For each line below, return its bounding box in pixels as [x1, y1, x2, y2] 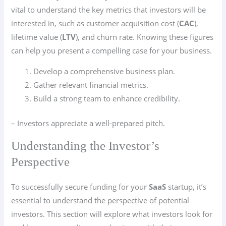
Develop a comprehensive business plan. [33, 66, 176, 77]
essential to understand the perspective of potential [11, 195, 190, 205]
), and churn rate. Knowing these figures [76, 31, 214, 42]
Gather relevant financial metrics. [33, 80, 149, 90]
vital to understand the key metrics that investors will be [11, 4, 206, 15]
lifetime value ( [11, 31, 63, 42]
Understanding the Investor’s [11, 138, 160, 152]
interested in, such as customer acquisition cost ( [11, 18, 180, 28]
